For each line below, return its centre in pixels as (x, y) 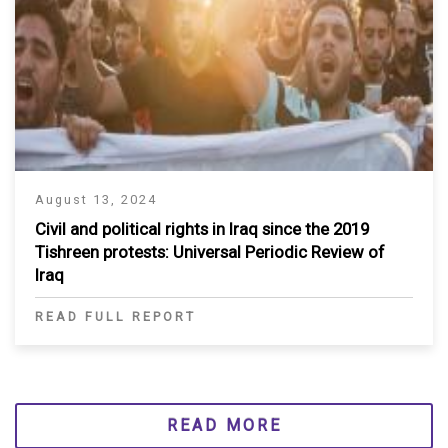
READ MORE (224, 425)
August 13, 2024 (96, 199)
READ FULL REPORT (115, 316)
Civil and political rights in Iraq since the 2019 (202, 228)
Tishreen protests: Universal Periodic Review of (210, 251)
